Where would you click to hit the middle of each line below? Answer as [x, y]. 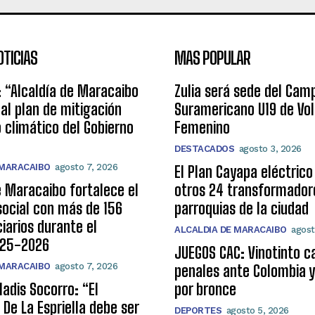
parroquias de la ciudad [242, 209]
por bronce [205, 290]
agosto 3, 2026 [270, 149]
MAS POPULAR [212, 58]
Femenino [202, 128]
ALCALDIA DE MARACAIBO [231, 230]
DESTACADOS [204, 149]
